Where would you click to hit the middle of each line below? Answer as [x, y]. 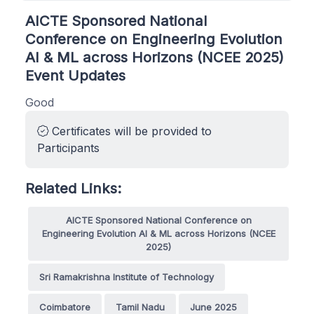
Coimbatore [65, 307]
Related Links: [73, 188]
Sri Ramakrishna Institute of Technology [127, 277]
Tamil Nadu [140, 307]
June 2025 [213, 307]
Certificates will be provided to [130, 131]
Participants [68, 148]
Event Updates [75, 75]
